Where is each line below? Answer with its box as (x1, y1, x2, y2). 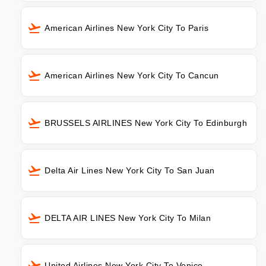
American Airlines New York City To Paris (45, 23, 208, 33)
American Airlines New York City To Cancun (45, 71, 219, 81)
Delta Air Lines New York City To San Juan (45, 166, 215, 176)
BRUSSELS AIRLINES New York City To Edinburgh (45, 118, 247, 128)
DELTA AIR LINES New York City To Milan (45, 213, 211, 223)
